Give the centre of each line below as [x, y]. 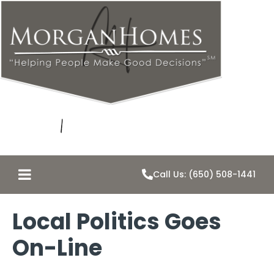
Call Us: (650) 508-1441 [204, 175]
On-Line [57, 248]
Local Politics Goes [117, 221]
